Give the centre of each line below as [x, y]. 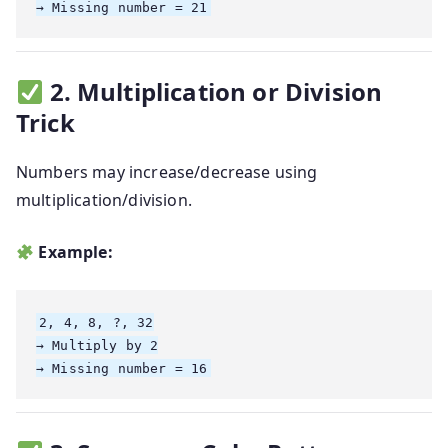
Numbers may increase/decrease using [167, 172]
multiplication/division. [104, 200]
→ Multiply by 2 [97, 345]
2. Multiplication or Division [216, 92]
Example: [75, 252]
